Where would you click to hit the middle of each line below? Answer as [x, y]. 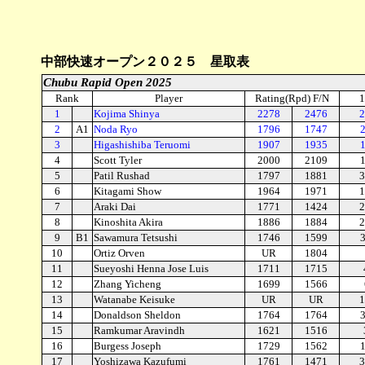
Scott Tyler [118, 160]
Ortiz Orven [119, 253]
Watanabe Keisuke [134, 299]
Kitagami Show [128, 191]
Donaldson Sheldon [137, 315]
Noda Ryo [116, 129]
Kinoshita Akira [128, 222]
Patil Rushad [122, 176]
